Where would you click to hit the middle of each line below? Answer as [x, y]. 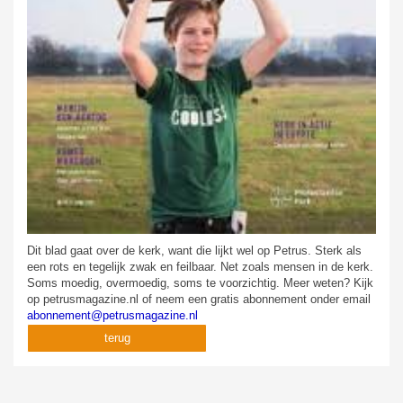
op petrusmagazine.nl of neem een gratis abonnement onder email [199, 299]
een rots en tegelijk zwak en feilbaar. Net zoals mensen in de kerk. [200, 266]
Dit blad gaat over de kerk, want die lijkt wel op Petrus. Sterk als [194, 250]
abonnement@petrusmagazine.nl [112, 315]
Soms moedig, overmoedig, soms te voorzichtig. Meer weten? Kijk [200, 282]
